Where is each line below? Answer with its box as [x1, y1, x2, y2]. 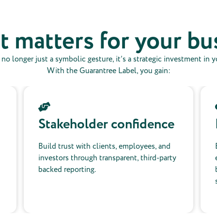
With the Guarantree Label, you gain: [46, 65, 170, 77]
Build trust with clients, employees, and [38, 141, 170, 152]
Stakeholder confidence [38, 115, 174, 135]
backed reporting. [38, 164, 96, 175]
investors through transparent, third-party [38, 153, 176, 164]
